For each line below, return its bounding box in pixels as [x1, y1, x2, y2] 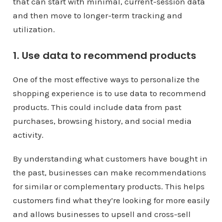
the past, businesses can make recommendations [12, 167, 206, 177]
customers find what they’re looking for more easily [12, 195, 210, 205]
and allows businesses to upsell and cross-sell [12, 209, 191, 219]
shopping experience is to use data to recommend [12, 88, 206, 98]
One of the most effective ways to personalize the [12, 74, 200, 84]
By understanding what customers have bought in [12, 154, 208, 164]
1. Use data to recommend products [12, 49, 196, 62]
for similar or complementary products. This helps [12, 181, 205, 191]
